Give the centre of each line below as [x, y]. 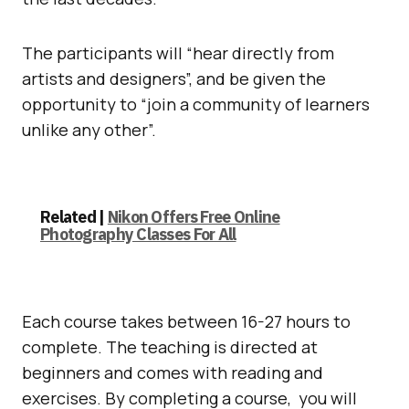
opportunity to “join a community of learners [196, 104]
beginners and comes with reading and [173, 372]
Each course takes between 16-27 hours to [186, 321]
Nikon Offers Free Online [194, 216]
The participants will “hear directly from [178, 52]
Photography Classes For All [138, 234]
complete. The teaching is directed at [170, 346]
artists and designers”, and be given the [174, 78]
